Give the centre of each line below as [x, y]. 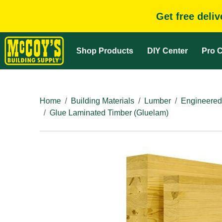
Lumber [158, 101]
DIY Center [167, 51]
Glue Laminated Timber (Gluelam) [109, 113]
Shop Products [105, 51]
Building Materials [103, 101]
